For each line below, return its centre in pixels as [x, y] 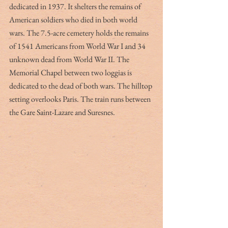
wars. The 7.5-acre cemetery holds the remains [80, 33]
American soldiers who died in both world [74, 20]
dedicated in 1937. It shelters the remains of [76, 7]
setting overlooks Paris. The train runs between [81, 99]
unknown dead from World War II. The [70, 60]
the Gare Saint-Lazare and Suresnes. [63, 112]
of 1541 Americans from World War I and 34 [78, 46]
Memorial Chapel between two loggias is [71, 73]
